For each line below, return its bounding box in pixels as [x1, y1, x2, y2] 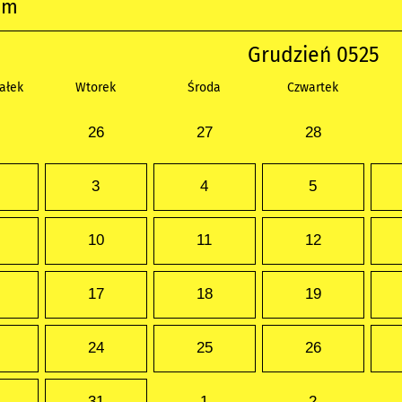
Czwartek [287, 80, 338, 96]
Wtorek [75, 80, 116, 96]
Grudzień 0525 [247, 43, 380, 68]
